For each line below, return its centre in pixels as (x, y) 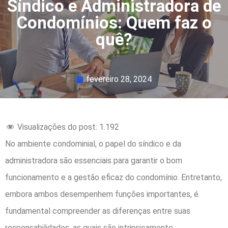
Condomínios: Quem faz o (114, 23)
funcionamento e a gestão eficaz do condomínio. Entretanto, (113, 178)
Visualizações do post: (57, 127)
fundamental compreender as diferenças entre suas (98, 211)
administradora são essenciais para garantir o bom (94, 161)
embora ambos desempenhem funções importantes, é (102, 194)
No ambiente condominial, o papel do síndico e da (93, 144)
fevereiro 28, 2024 (119, 79)
